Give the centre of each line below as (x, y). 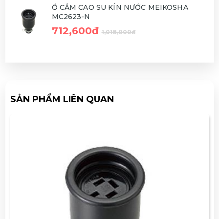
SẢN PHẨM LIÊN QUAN (62, 99)
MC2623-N (71, 16)
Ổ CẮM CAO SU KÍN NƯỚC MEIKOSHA (120, 7)
